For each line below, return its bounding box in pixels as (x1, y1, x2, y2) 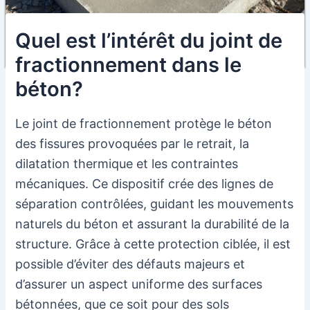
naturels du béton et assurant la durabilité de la (15, 216, 290, 231)
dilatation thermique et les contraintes (15, 156, 239, 171)
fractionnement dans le (15, 53, 242, 77)
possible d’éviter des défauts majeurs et (15, 256, 246, 271)
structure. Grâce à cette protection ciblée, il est (15, 236, 291, 251)
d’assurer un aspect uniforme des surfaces (15, 276, 263, 291)
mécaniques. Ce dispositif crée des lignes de (15, 176, 274, 191)
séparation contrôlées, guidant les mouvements (15, 196, 294, 211)
